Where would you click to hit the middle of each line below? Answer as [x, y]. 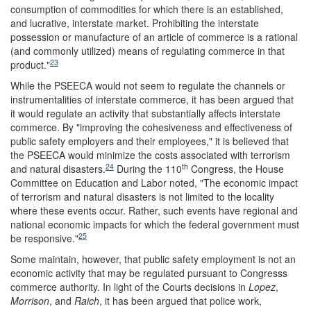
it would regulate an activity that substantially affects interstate [145, 113]
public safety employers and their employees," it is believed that [150, 141]
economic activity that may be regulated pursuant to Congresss [149, 272]
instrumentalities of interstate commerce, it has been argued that [152, 99]
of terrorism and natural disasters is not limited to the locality [142, 196]
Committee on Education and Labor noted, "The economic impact [154, 182]
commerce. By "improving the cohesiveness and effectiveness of [151, 127]
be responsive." [44, 238]
